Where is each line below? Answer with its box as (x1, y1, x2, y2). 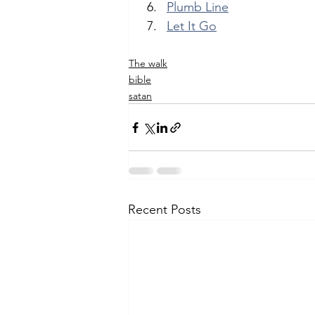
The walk (129, 57, 167, 70)
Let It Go (167, 18, 217, 34)
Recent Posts (128, 202, 201, 217)
